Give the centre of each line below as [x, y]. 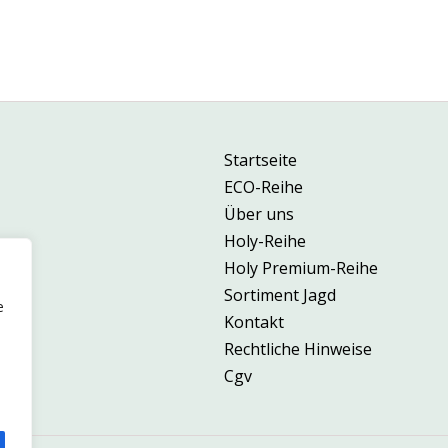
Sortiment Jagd [280, 295]
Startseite [260, 160]
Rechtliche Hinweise [298, 349]
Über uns [259, 214]
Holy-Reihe [265, 241]
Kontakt [254, 322]
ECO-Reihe [263, 187]
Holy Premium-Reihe [301, 268]
